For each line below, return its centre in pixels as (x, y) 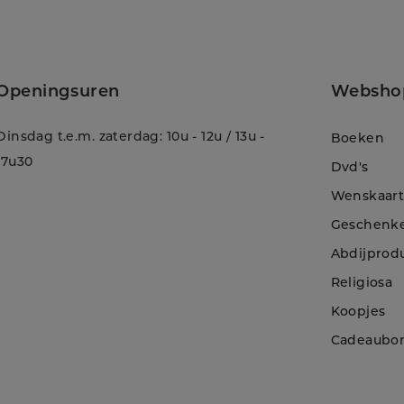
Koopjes (358, 311)
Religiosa (362, 282)
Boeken (358, 138)
